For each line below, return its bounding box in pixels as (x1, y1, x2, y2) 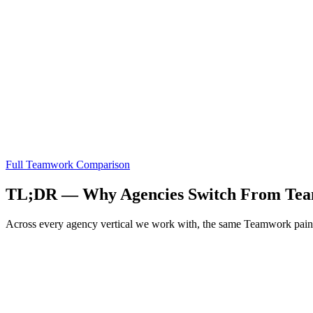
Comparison (73, 158, 130, 170)
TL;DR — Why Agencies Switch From (6, 184, 285, 203)
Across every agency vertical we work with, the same (6, 217, 244, 230)
